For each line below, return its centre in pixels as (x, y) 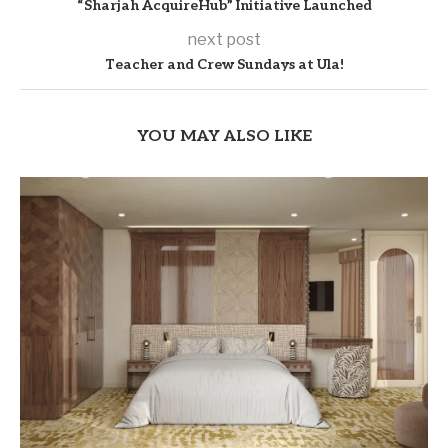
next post (224, 39)
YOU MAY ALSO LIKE (224, 136)
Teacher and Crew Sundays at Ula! (224, 64)
